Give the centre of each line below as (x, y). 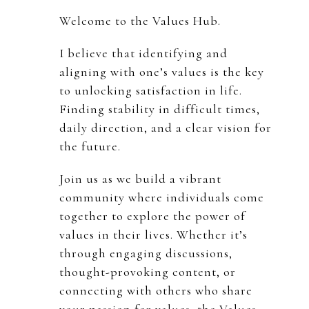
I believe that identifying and (143, 53)
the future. (90, 146)
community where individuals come (162, 197)
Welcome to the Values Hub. (140, 21)
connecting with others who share (156, 290)
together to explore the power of (152, 216)
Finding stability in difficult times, (160, 109)
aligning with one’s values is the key (162, 72)
